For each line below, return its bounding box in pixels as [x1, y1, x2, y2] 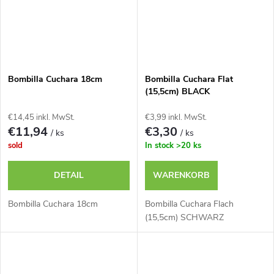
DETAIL [53, 169, 84, 182]
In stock [144, 140, 176, 152]
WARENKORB [152, 169, 210, 182]
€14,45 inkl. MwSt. [8, 112, 75, 124]
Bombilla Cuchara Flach [144, 198, 234, 210]
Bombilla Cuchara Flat [144, 73, 233, 86]
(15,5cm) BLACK [144, 86, 210, 98]
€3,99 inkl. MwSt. [144, 112, 207, 124]
